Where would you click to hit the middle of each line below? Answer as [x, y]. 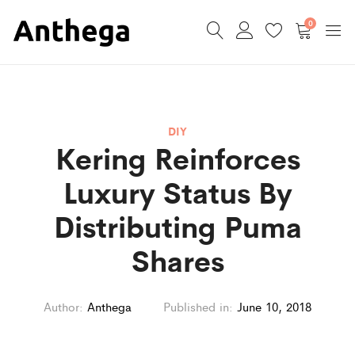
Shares [177, 259]
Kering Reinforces [177, 157]
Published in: [198, 306]
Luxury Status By [177, 191]
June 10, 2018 [274, 306]
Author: [63, 306]
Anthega [109, 306]
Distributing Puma [177, 225]
